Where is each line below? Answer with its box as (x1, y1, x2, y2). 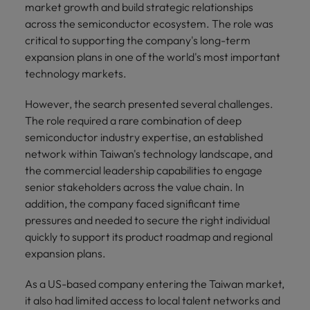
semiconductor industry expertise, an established (25, 129, 263, 144)
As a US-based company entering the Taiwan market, (25, 276, 284, 291)
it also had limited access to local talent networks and (25, 293, 280, 307)
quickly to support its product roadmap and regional (25, 229, 273, 244)
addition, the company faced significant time (25, 196, 240, 210)
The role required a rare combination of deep (25, 113, 241, 127)
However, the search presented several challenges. (25, 96, 273, 111)
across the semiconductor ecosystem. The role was (25, 16, 273, 30)
